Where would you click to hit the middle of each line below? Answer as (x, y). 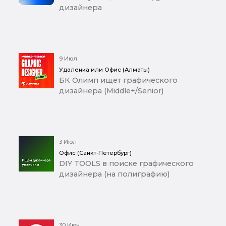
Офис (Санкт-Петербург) (95, 153)
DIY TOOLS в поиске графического (126, 163)
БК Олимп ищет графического (118, 80)
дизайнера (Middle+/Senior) (111, 91)
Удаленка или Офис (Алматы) (104, 69)
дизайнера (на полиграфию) (114, 174)
